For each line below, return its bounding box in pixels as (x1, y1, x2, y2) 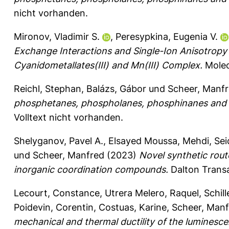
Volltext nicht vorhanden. (14, 111, 123, 123)
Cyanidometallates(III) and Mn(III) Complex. (14, 59, 202, 71)
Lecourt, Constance (14, 187, 100, 198)
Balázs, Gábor (86, 83, 146, 94)
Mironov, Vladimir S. (14, 31, 100, 42)
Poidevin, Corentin (14, 201, 94, 213)
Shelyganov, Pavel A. (14, 135, 103, 146)
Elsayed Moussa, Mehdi (108, 135, 209, 146)
